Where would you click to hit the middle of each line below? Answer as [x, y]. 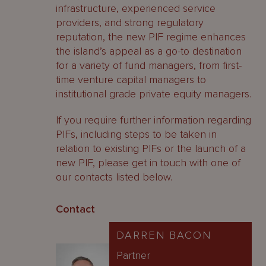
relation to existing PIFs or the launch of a [151, 148]
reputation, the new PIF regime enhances [151, 37]
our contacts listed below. [114, 177]
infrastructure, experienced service [136, 8]
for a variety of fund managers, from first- [149, 65]
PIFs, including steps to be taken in [136, 134]
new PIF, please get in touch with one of [148, 163]
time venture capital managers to [131, 80]
